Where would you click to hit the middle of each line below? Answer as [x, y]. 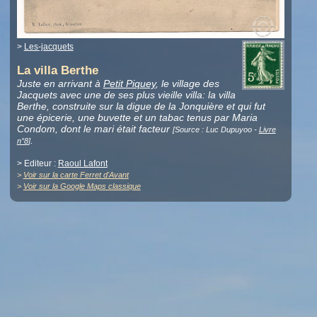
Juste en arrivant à [60, 84]
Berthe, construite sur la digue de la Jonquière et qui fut [141, 106]
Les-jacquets [48, 47]
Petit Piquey [129, 84]
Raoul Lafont [82, 164]
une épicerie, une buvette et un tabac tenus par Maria [137, 118]
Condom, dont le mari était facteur [94, 129]
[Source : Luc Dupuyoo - [215, 130]
